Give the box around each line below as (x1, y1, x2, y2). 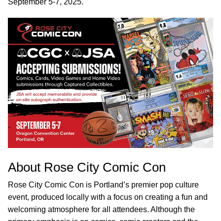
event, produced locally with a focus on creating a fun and (8, 193, 208, 202)
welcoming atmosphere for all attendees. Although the (8, 205, 195, 214)
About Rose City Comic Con (8, 160, 166, 175)
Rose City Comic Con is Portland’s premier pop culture (8, 181, 199, 189)
